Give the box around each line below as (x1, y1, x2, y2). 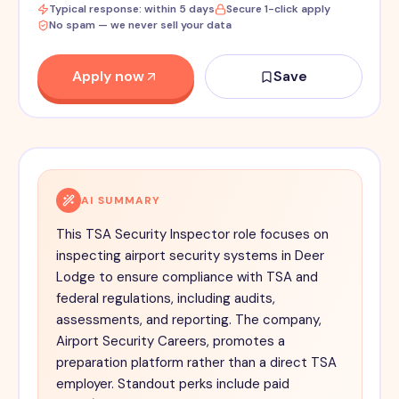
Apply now (72, 67, 145, 86)
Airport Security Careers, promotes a (55, 332, 285, 351)
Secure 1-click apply (225, 2, 330, 17)
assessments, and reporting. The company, (55, 311, 322, 330)
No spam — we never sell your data (48, 18, 232, 33)
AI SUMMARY (80, 193, 161, 208)
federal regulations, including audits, (55, 289, 275, 308)
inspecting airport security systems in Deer (55, 247, 324, 265)
